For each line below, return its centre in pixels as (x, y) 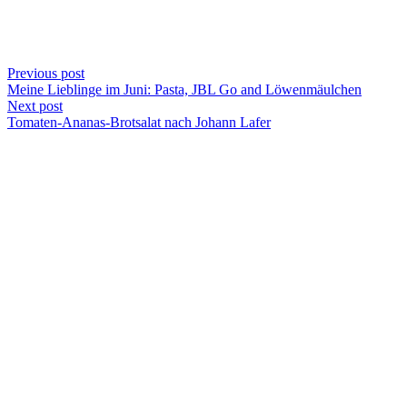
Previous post (46, 73)
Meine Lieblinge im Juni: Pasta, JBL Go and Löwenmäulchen (184, 89)
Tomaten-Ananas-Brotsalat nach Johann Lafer (139, 122)
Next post (35, 105)
